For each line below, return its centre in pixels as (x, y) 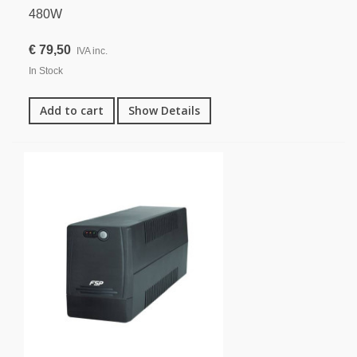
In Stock (46, 71)
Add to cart (72, 111)
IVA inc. (92, 51)
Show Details (164, 111)
